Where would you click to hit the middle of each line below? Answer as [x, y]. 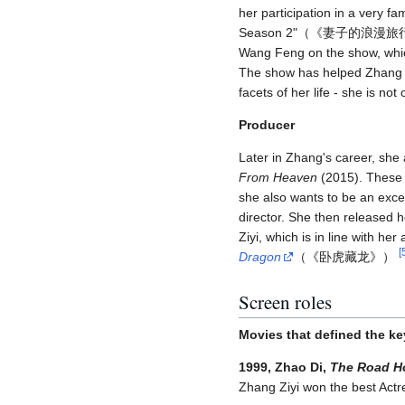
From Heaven [278, 178]
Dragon [260, 257]
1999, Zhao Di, [284, 367]
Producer [267, 125]
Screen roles [285, 301]
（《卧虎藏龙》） [346, 257]
